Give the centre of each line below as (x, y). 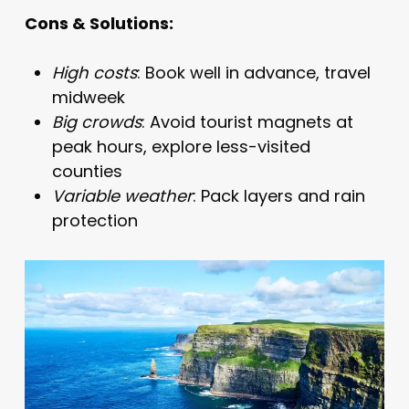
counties (87, 171)
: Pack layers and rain (278, 195)
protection (94, 220)
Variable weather (122, 195)
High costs (94, 72)
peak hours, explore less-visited (181, 146)
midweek (88, 97)
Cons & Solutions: (99, 23)
